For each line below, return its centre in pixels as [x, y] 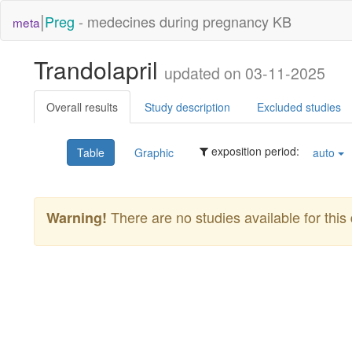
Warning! [77, 218]
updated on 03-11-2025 [245, 73]
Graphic [154, 152]
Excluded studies [299, 107]
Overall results [82, 107]
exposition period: [255, 150]
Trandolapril [99, 70]
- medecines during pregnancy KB [183, 21]
